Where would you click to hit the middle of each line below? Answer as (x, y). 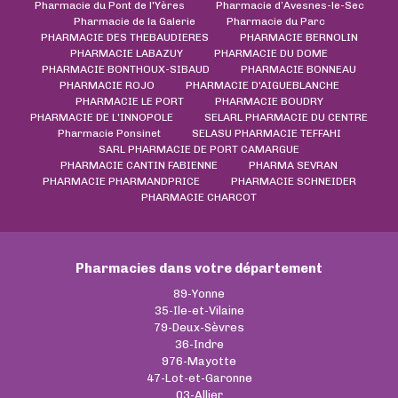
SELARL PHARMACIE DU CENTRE (286, 117)
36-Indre (199, 344)
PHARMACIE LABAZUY (127, 53)
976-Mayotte (199, 361)
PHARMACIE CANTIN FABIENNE (139, 165)
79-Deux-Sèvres (199, 327)
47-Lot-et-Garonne (199, 378)
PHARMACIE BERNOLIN (298, 37)
